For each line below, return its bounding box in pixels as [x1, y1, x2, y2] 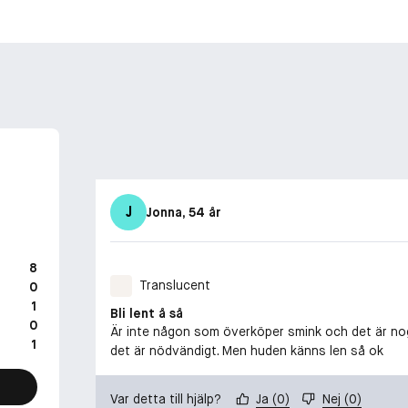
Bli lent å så [110, 304, 183, 321]
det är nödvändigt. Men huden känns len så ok [110, 342, 383, 359]
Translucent [139, 277, 210, 294]
